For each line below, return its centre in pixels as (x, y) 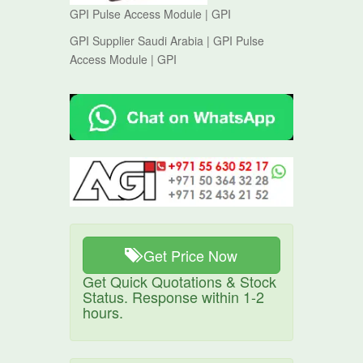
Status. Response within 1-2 (174, 297)
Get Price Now (191, 256)
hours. (103, 312)
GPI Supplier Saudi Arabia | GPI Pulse (167, 41)
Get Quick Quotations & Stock (180, 282)
